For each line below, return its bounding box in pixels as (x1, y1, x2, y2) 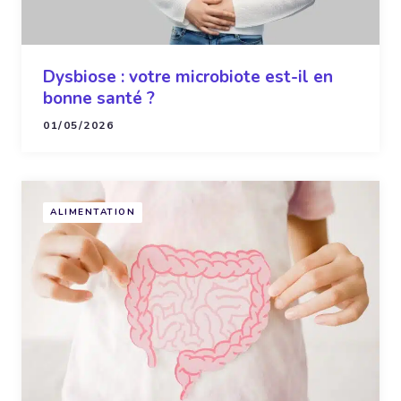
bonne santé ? (43, 86, 155, 110)
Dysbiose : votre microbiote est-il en (43, 64, 333, 89)
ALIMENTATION (50, 206, 135, 219)
